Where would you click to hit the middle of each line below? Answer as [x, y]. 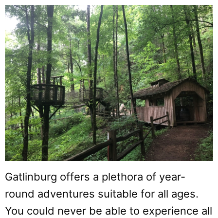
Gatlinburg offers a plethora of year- [95, 177]
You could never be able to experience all [109, 211]
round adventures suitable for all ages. [102, 194]
